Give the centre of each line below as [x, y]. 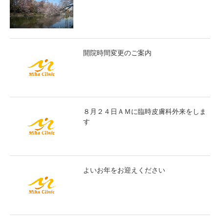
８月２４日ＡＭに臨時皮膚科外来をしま [145, 111]
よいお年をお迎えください [124, 171]
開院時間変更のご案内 [117, 53]
